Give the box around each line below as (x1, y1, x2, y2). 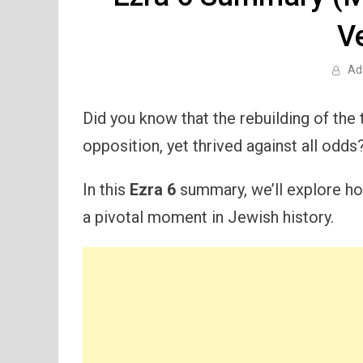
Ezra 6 (130, 180, 176, 200)
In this (83, 180, 130, 200)
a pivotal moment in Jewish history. (83, 207, 334, 228)
